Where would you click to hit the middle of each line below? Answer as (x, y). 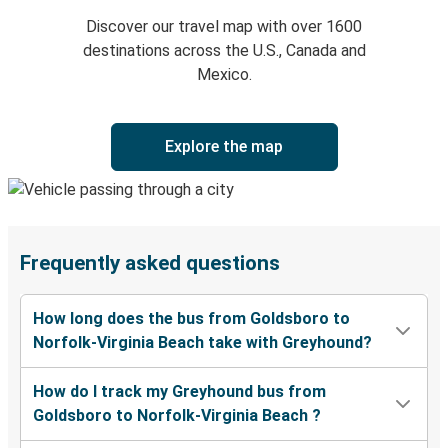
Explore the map (224, 147)
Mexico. (224, 75)
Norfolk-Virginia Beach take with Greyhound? (202, 343)
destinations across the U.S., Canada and (224, 51)
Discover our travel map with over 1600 (224, 27)
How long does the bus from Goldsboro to (191, 319)
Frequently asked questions (150, 263)
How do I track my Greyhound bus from (179, 392)
